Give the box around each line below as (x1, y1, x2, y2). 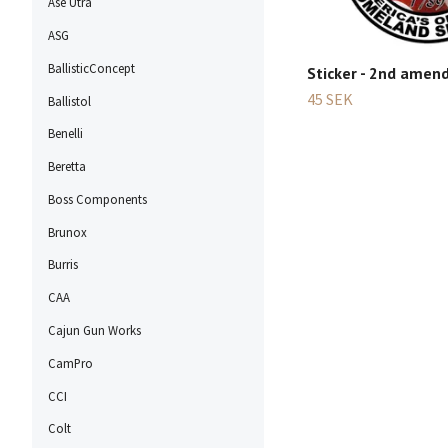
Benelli (48, 125, 83, 142)
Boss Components (48, 190, 147, 207)
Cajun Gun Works (48, 322, 141, 339)
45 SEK (307, 88, 353, 109)
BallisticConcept (48, 59, 135, 76)
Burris (48, 256, 78, 273)
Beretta (48, 158, 86, 175)
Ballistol (48, 92, 91, 109)
